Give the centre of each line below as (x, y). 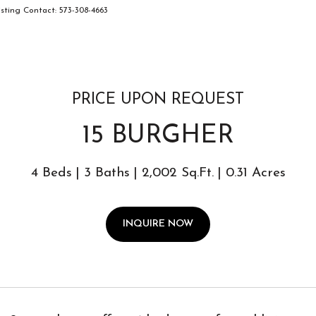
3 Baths (107, 173)
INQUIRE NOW (158, 224)
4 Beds (51, 173)
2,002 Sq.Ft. (177, 173)
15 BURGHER (158, 136)
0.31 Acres (255, 173)
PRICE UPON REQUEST (158, 100)
